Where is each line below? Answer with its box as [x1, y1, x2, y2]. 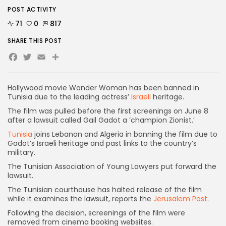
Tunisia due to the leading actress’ [8, 91, 131, 102]
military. [8, 147, 35, 157]
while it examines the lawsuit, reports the [8, 193, 153, 204]
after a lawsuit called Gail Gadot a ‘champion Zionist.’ [8, 115, 195, 125]
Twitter [22, 47, 75, 71]
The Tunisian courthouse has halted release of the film [8, 184, 202, 195]
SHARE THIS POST [8, 36, 62, 45]
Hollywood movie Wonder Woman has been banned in [8, 82, 199, 93]
